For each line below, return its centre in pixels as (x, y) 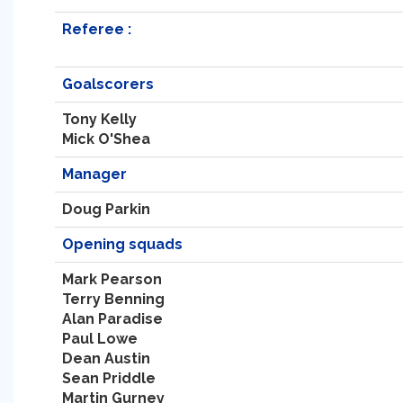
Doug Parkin (106, 209)
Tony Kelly (99, 119)
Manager (94, 174)
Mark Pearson (112, 279)
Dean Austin (106, 358)
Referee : (97, 29)
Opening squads (122, 244)
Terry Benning (113, 299)
